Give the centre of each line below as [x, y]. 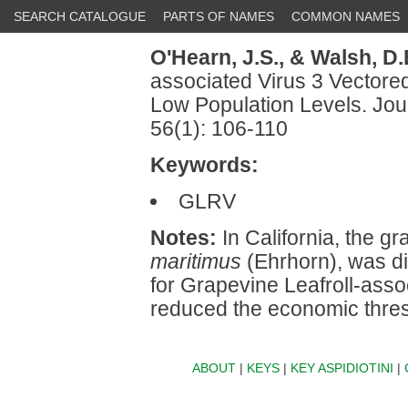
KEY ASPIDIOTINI [342, 368]
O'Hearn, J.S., [217, 57]
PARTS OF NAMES [219, 16]
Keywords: [204, 165]
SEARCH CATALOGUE [80, 16]
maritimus [196, 261]
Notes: [184, 238]
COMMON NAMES [346, 16]
